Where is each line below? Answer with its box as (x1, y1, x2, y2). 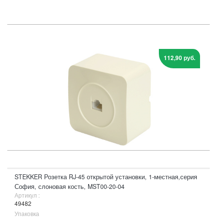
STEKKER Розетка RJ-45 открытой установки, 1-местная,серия (15, 172, 197, 181)
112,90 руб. (164, 53, 195, 62)
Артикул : (15, 191, 40, 199)
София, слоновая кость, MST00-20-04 (15, 182, 124, 191)
